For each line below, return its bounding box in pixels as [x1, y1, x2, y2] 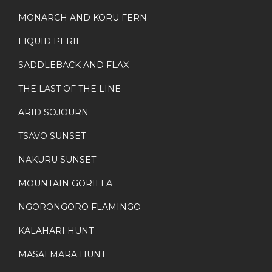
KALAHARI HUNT [18, 225, 93, 237]
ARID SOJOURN [18, 107, 89, 118]
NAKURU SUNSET [18, 154, 96, 166]
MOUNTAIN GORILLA [18, 178, 112, 189]
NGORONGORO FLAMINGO [18, 202, 141, 213]
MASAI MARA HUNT [18, 249, 106, 260]
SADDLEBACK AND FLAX [18, 59, 129, 71]
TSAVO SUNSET [18, 131, 86, 142]
